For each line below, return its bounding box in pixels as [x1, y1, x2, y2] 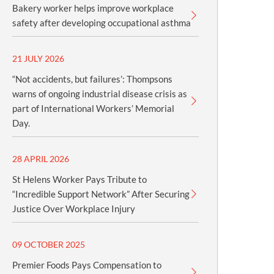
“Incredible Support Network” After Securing [12, 188, 190, 199]
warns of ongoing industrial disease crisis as [12, 88, 188, 99]
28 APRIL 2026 [12, 154, 70, 164]
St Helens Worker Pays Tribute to [12, 174, 147, 185]
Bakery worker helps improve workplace [12, 2, 174, 13]
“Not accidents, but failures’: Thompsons [12, 73, 173, 84]
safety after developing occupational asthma [12, 17, 191, 28]
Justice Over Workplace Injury [12, 203, 136, 214]
